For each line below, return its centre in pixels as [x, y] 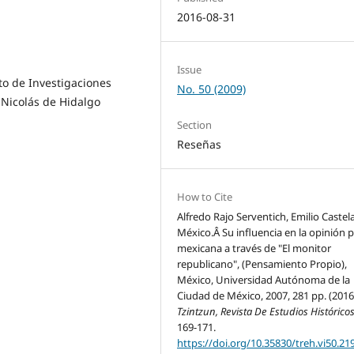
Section [195, 125]
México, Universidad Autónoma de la [264, 280]
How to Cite [205, 197]
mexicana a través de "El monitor [254, 249]
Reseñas [200, 145]
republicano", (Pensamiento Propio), [262, 264]
